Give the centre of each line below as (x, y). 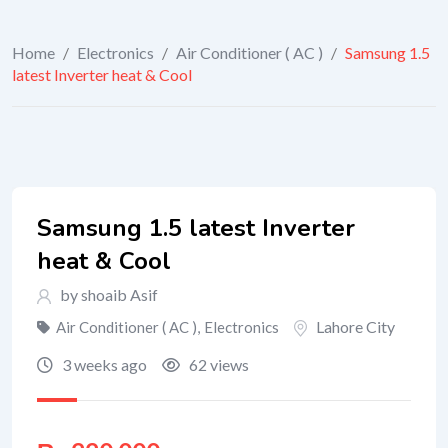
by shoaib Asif (107, 294)
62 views (217, 364)
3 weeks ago (103, 364)
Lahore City (355, 326)
